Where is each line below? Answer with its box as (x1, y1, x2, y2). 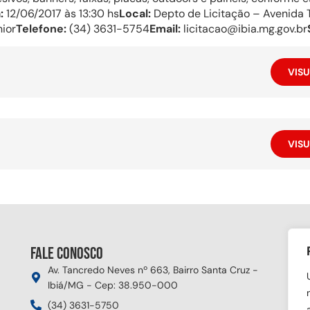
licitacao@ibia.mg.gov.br (181, 21, 307, 36)
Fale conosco (30, 244, 103, 264)
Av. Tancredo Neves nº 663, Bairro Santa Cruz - (48, 264, 258, 277)
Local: (119, 6, 151, 21)
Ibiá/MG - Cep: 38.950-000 (48, 279, 178, 292)
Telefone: (16, 21, 66, 36)
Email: (149, 21, 181, 36)
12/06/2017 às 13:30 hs (3, 6, 119, 21)
